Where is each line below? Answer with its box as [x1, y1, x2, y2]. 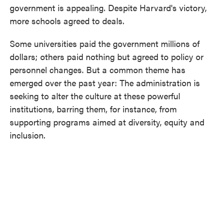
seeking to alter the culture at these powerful [10, 90, 180, 102]
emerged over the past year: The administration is [10, 77, 200, 89]
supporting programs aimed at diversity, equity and [10, 116, 204, 128]
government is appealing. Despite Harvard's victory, [10, 1, 207, 14]
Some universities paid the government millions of [10, 37, 200, 49]
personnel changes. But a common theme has [10, 63, 186, 76]
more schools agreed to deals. [10, 15, 124, 27]
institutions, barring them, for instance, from [10, 103, 177, 115]
